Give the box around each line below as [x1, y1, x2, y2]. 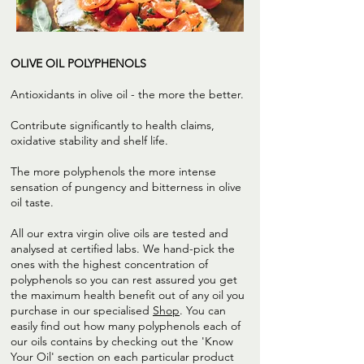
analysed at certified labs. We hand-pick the [11, 241, 235, 257]
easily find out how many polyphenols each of [11, 318, 240, 334]
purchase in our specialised [11, 303, 153, 318]
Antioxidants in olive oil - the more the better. [11, 87, 244, 102]
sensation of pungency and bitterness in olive [11, 180, 241, 195]
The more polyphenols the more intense [11, 164, 216, 180]
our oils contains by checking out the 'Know [11, 334, 233, 349]
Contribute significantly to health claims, [11, 118, 214, 133]
